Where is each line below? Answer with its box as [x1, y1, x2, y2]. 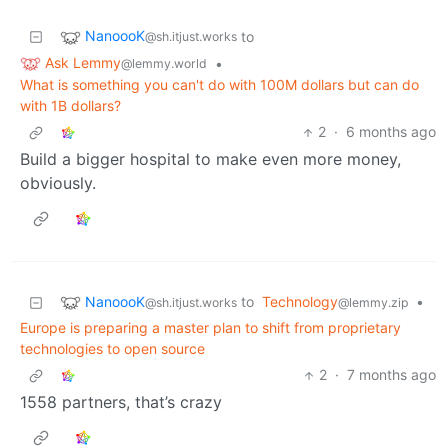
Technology [262, 293, 338, 311]
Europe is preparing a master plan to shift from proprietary [20, 319, 401, 337]
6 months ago [346, 123, 436, 141]
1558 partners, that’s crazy [20, 392, 222, 413]
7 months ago [347, 366, 436, 384]
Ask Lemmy [45, 53, 121, 71]
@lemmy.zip [338, 295, 408, 311]
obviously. [20, 173, 96, 194]
